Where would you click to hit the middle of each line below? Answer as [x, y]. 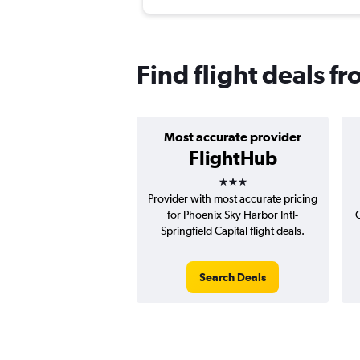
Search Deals [233, 278]
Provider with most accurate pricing [233, 199]
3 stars [247, 176]
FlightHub [233, 158]
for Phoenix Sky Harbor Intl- [233, 215]
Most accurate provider [233, 137]
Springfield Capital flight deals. [233, 231]
